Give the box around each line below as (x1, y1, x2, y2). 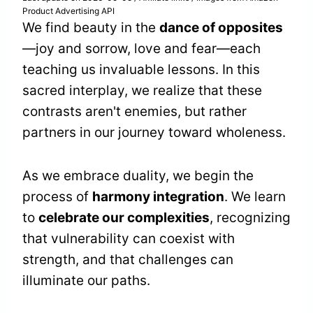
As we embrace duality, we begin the (22, 168, 254, 184)
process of (22, 189, 92, 205)
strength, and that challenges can (22, 252, 233, 268)
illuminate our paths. (22, 272, 150, 289)
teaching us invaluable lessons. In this (22, 61, 260, 78)
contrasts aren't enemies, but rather (22, 103, 247, 120)
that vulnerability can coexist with (22, 231, 235, 247)
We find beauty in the (22, 20, 159, 36)
